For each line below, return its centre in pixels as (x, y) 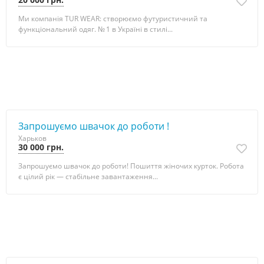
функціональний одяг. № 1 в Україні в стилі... (95, 29)
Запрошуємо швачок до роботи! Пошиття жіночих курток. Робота (131, 166)
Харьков (32, 138)
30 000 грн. (41, 147)
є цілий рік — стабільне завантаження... (88, 176)
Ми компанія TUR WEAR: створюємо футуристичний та (113, 19)
